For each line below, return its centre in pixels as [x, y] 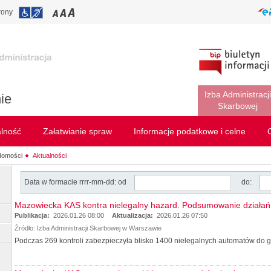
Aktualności [50, 155]
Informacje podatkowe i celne [190, 131]
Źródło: [25, 228]
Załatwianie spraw [77, 131]
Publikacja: [33, 215]
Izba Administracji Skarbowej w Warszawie [99, 228]
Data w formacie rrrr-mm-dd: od [76, 182]
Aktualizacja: [133, 215]
